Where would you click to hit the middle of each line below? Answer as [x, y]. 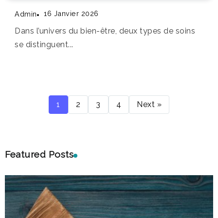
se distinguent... [44, 45]
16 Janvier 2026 [71, 13]
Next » [149, 105]
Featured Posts [39, 154]
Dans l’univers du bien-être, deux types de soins [105, 31]
